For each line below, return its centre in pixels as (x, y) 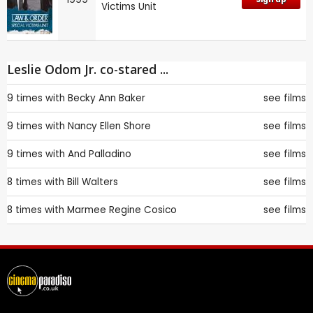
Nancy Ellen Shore (109, 126)
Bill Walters (93, 182)
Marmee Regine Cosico (122, 210)
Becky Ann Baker (107, 98)
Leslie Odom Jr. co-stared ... (88, 69)
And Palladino (100, 154)
